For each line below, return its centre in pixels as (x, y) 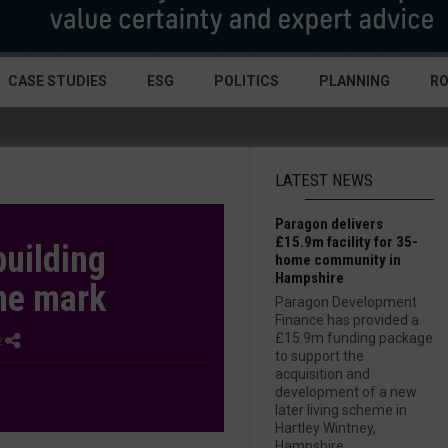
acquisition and (322, 374)
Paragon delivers (329, 224)
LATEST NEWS (324, 180)
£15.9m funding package (354, 338)
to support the (319, 356)
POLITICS (246, 81)
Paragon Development (346, 302)
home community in (338, 260)
